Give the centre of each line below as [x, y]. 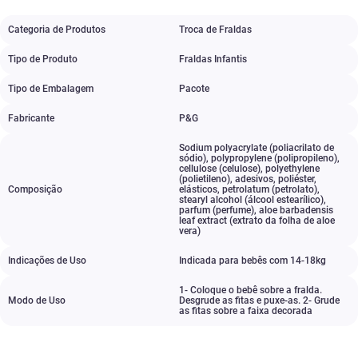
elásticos [198, 189]
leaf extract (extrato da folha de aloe [257, 221]
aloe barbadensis [296, 210]
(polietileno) [205, 179]
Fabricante [31, 118]
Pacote [194, 89]
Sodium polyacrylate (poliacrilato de [257, 148]
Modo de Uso [37, 300]
